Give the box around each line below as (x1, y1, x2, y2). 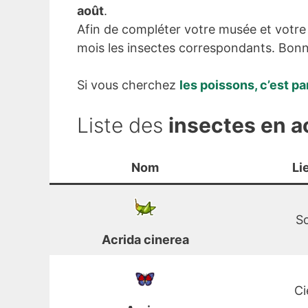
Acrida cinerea (101, 232, 189, 247)
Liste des (77, 113, 168, 138)
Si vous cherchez (77, 78, 179, 93)
